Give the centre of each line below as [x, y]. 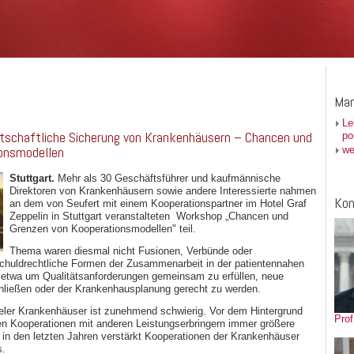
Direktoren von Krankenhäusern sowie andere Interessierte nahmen [163, 191]
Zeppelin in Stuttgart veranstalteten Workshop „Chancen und [149, 217]
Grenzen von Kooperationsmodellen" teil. [103, 229]
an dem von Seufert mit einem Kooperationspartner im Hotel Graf [158, 204]
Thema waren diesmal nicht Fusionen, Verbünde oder [131, 251]
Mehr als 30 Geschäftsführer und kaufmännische [168, 179]
